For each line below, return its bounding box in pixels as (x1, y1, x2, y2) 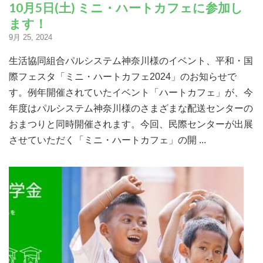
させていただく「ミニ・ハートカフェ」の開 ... (9, 134, 206, 145)
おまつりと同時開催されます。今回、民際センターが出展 (9, 119, 253, 129)
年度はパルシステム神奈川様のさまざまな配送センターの (9, 103, 253, 113)
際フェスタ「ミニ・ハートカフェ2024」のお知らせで (9, 71, 237, 82)
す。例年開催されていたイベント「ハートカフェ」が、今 (9, 87, 253, 97)
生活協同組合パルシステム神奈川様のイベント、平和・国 (9, 55, 253, 66)
